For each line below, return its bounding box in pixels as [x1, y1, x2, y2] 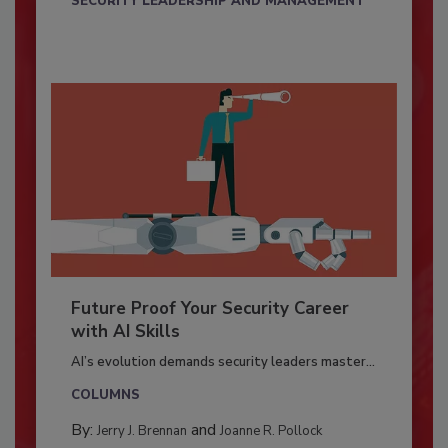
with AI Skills [70, 320, 180, 344]
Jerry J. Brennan [96, 422, 187, 441]
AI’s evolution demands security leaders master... [70, 353, 375, 372]
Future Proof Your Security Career [70, 297, 349, 321]
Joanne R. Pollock [219, 422, 322, 441]
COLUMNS [70, 386, 140, 405]
